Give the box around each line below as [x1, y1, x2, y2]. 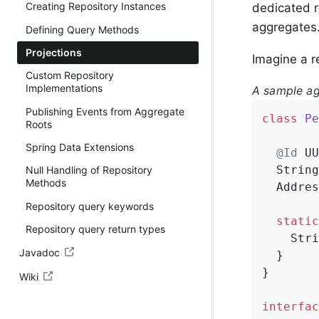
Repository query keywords [26, 199, 154, 212]
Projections [26, 46, 82, 58]
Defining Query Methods [26, 23, 139, 36]
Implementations [26, 82, 103, 95]
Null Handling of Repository [26, 164, 152, 177]
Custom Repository [26, 69, 114, 82]
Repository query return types [26, 223, 165, 236]
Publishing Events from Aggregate [26, 105, 184, 117]
